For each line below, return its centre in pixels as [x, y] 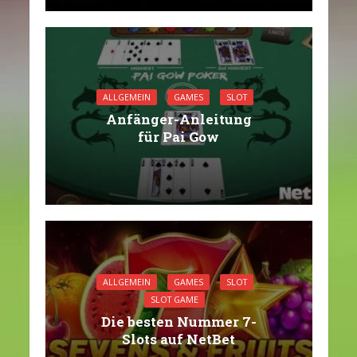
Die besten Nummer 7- [178, 321]
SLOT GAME [175, 299]
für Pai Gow [178, 136]
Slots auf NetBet [178, 339]
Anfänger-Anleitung [178, 119]
